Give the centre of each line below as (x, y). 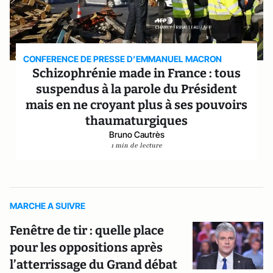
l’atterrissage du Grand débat (94, 264)
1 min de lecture (136, 145)
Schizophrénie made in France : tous (136, 73)
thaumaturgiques (136, 121)
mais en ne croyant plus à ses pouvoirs (136, 105)
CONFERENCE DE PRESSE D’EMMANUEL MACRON (123, 59)
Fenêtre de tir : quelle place (87, 230)
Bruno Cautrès (136, 134)
